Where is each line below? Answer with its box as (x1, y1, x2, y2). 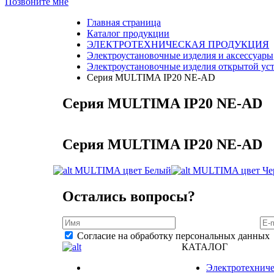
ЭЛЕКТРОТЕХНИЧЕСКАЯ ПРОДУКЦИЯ (87, 39, 269, 50)
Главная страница (87, 17, 161, 28)
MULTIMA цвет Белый (75, 165, 171, 176)
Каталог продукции (87, 28, 169, 39)
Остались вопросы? (62, 188, 195, 204)
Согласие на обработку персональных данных (77, 231, 270, 242)
